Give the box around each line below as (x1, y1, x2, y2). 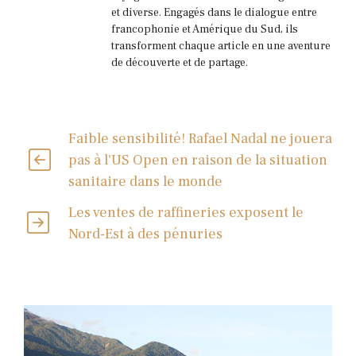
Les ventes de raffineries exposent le (68, 203, 304, 222)
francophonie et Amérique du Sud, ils (111, 21, 298, 37)
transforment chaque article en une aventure (111, 38, 331, 53)
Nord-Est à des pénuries (68, 225, 223, 244)
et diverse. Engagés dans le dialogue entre (111, 5, 317, 20)
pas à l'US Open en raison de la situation (68, 151, 327, 170)
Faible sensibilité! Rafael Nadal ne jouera (68, 130, 332, 149)
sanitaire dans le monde (68, 172, 222, 192)
